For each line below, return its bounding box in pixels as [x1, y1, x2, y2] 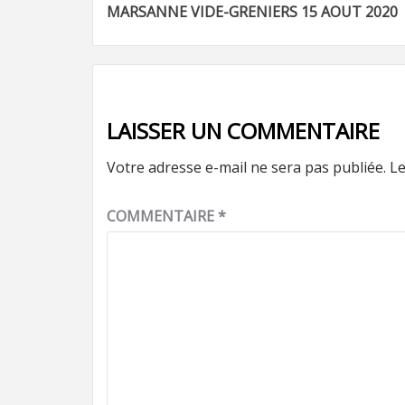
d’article [106, 13, 237, 62]
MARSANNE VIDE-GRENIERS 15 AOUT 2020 [107, 2, 398, 22]
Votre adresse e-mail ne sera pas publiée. [107, 157, 386, 177]
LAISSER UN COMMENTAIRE [107, 116, 380, 146]
